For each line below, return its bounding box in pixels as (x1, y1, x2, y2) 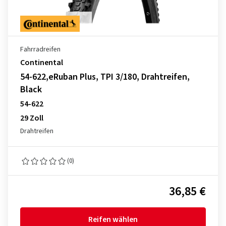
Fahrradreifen (20, 44, 61, 54)
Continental (20, 57, 63, 68)
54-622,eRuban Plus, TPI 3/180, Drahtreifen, (20, 71, 190, 83)
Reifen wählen (88, 214, 138, 225)
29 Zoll (20, 112, 43, 124)
